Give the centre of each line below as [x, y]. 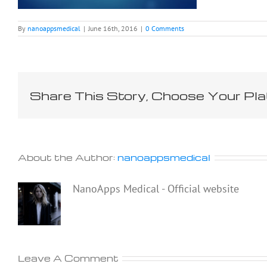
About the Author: [68, 157]
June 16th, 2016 [113, 29]
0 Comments [165, 29]
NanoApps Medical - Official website [156, 188]
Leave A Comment [68, 258]
